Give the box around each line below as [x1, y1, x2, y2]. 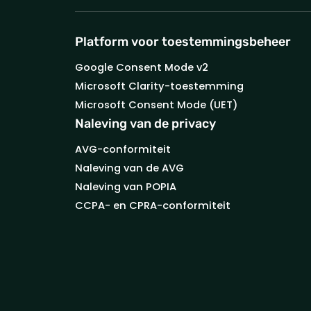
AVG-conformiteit [75, 142, 171, 156]
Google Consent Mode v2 [75, 60, 208, 74]
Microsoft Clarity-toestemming [75, 78, 244, 93]
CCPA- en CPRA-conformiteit [75, 198, 230, 212]
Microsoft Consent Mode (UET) [75, 97, 238, 112]
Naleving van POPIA [75, 179, 176, 194]
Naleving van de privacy [75, 115, 216, 131]
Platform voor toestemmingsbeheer [75, 33, 291, 49]
